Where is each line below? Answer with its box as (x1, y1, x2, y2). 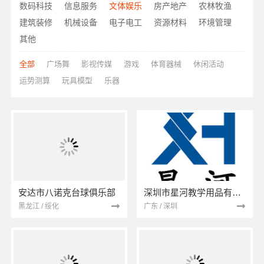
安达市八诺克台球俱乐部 (18, 187, 115, 198)
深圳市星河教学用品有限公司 (232, 187, 241, 198)
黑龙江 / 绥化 (18, 202, 59, 211)
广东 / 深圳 (144, 202, 177, 211)
